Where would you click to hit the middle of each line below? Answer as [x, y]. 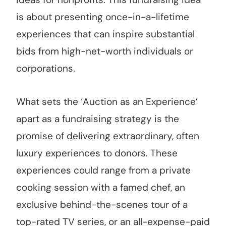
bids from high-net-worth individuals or [105, 51]
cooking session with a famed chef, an [101, 188]
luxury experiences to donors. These [97, 153]
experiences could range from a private [103, 171]
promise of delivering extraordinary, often [108, 136]
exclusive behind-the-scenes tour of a [102, 205]
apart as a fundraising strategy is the [98, 119]
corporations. [46, 69]
